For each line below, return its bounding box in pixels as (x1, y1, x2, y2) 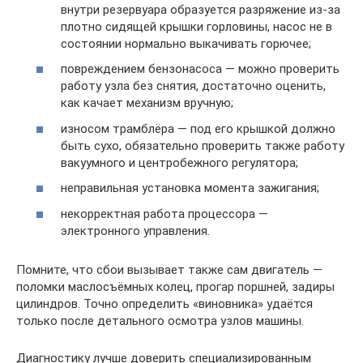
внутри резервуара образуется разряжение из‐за (61, 2, 340, 17)
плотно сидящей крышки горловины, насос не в (61, 19, 332, 34)
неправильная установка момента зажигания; (61, 181, 319, 196)
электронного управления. (61, 223, 210, 238)
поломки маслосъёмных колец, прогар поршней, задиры (16, 279, 335, 294)
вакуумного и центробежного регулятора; (61, 155, 298, 170)
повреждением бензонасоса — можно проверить (61, 62, 340, 77)
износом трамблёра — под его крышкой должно (61, 121, 335, 136)
